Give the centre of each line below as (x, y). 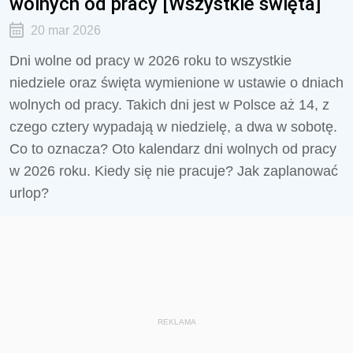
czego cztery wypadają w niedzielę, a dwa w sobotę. (173, 127)
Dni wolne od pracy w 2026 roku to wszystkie (150, 61)
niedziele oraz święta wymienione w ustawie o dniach (176, 83)
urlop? (29, 193)
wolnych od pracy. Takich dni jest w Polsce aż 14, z (169, 105)
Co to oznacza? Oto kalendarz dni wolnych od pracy (173, 149)
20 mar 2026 (65, 30)
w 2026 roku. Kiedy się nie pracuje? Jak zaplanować (174, 171)
